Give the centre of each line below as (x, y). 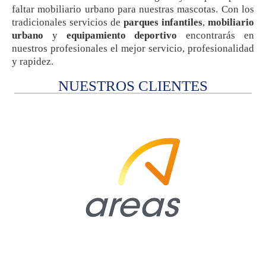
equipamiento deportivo (122, 36)
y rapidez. (33, 62)
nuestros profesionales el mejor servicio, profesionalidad (133, 49)
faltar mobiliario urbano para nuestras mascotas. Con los (133, 9)
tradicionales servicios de (68, 23)
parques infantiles (163, 23)
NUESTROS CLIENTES (133, 86)
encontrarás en (216, 36)
